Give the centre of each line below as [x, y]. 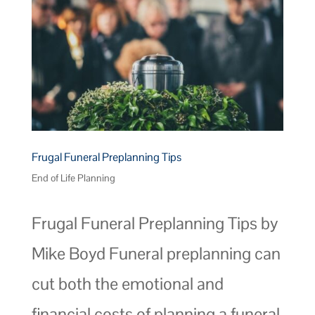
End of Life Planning [73, 178]
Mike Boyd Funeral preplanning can [156, 253]
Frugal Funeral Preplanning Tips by [154, 223]
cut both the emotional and [127, 283]
